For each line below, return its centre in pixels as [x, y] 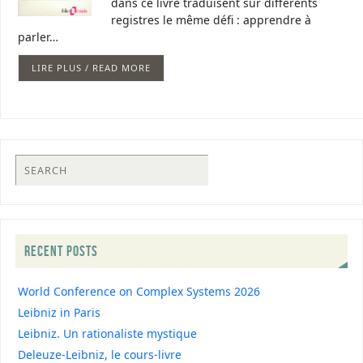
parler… [38, 37]
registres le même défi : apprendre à [211, 20]
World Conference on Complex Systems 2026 [139, 291]
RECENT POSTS [61, 252]
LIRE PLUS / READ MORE [91, 68]
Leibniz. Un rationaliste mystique [108, 333]
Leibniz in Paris [60, 312]
